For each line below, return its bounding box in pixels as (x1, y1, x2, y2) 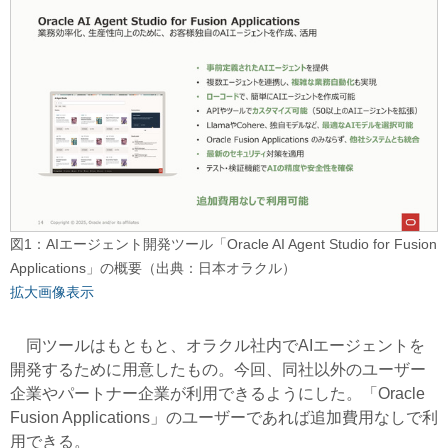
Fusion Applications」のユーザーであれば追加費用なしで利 (10, 408, 438, 426)
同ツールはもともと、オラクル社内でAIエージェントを (10, 336, 425, 354)
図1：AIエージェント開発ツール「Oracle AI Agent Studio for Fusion (10, 235, 437, 252)
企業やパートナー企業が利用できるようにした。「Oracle (10, 384, 425, 402)
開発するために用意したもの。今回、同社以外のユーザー (10, 360, 426, 378)
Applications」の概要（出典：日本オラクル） (10, 259, 296, 276)
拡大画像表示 (10, 283, 94, 300)
